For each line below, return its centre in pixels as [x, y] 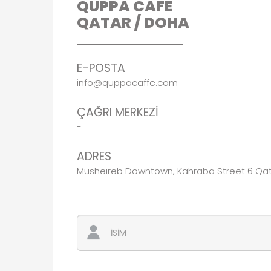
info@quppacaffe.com [127, 83]
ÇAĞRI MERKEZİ [118, 112]
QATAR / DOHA [133, 23]
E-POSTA [101, 68]
